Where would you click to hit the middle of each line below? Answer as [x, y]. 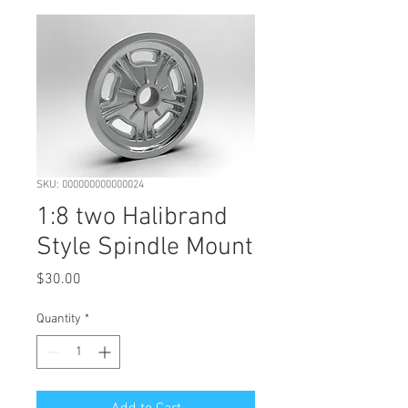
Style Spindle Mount [145, 248]
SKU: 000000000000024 [90, 185]
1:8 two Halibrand [132, 218]
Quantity [59, 320]
